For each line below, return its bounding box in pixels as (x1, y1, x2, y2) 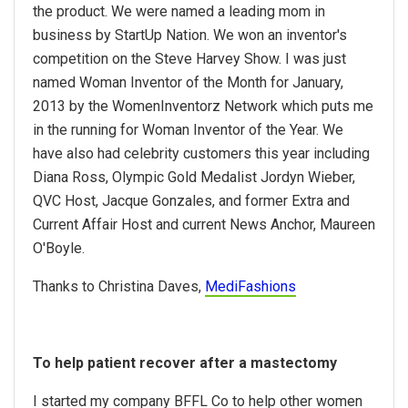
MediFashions (205, 278, 296, 296)
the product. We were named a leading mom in (33, 3, 325, 21)
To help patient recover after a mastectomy (33, 354, 337, 372)
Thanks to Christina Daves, (33, 278, 205, 296)
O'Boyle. (33, 240, 85, 258)
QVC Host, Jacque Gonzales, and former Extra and (33, 192, 350, 210)
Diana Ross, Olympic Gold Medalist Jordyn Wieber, (33, 168, 355, 187)
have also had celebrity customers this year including (33, 145, 370, 163)
